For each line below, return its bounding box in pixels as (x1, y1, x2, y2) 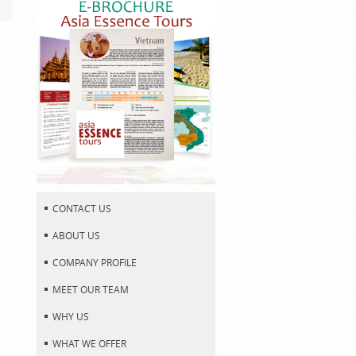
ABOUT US (52, 228, 100, 242)
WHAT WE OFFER (52, 336, 126, 350)
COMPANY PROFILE (52, 255, 137, 269)
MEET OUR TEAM (52, 282, 129, 296)
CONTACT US (52, 201, 111, 215)
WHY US (52, 309, 89, 323)
